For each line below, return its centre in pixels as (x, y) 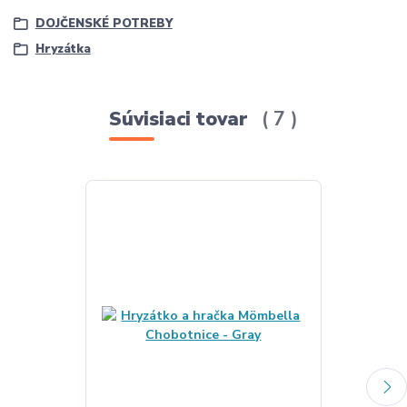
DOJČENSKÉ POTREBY (104, 24)
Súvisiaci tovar (182, 119)
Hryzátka (63, 49)
